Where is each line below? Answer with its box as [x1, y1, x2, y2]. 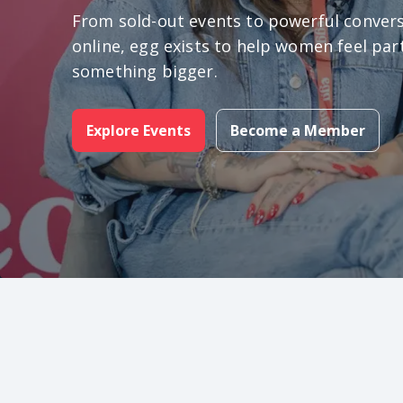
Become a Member [230, 121, 365, 140]
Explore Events [86, 121, 191, 140]
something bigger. [72, 60, 218, 82]
